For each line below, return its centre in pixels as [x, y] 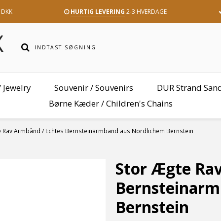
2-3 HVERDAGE [146, 12]
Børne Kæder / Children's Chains [110, 103]
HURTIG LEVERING [97, 12]
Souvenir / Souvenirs [94, 88]
